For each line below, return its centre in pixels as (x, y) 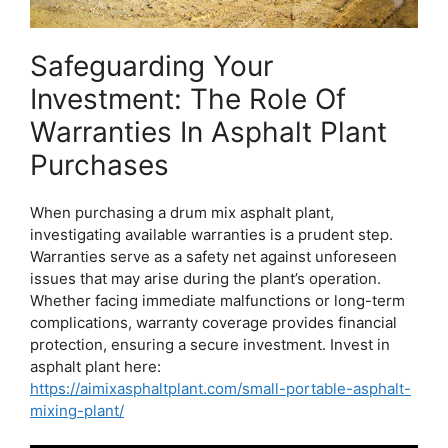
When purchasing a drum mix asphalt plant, (182, 213)
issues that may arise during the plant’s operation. (205, 279)
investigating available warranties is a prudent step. (211, 235)
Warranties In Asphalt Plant (208, 132)
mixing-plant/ (77, 411)
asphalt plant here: (95, 367)
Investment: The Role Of (188, 99)
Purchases (99, 165)
